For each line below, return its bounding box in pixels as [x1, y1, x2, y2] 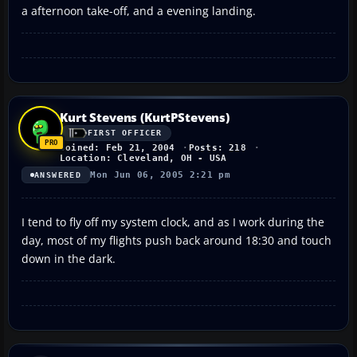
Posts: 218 [188, 142, 246, 153]
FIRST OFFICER [88, 128, 163, 138]
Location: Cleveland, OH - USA [60, 152, 227, 163]
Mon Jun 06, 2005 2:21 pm [90, 169, 231, 180]
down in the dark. [22, 250, 116, 266]
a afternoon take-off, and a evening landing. [22, 2, 256, 18]
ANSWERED [34, 170, 82, 179]
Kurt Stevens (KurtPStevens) [60, 108, 229, 125]
